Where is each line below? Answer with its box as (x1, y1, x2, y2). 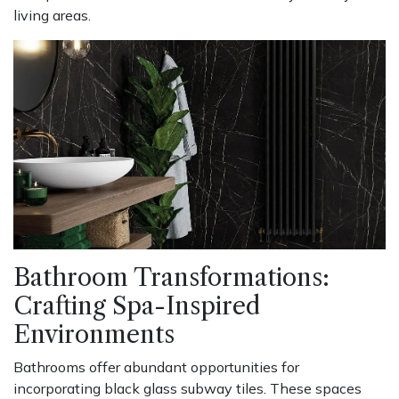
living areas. (13, 6, 91, 25)
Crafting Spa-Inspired (13, 291, 260, 322)
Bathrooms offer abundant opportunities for (13, 358, 299, 377)
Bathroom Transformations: (13, 263, 330, 293)
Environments (13, 320, 175, 350)
